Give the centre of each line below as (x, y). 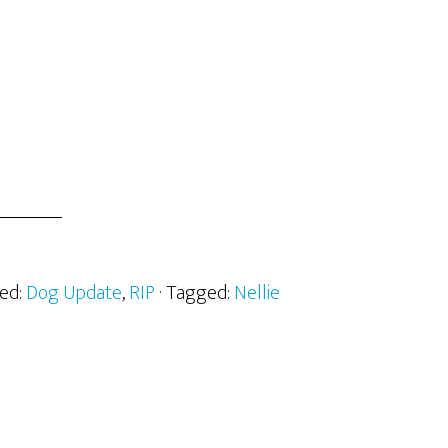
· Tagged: (196, 293)
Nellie (256, 293)
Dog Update (73, 293)
